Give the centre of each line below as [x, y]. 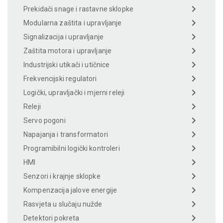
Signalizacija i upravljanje [64, 37]
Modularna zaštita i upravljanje [73, 23]
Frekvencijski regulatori [60, 78]
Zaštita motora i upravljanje [68, 51]
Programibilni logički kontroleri [72, 148]
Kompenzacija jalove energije [70, 190]
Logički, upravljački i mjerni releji [74, 92]
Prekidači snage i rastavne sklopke [79, 9]
